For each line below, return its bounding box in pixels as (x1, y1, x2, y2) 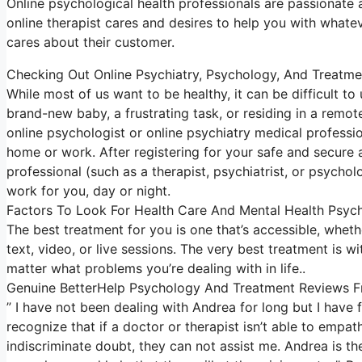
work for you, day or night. (6, 183, 170, 199)
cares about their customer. (6, 34, 175, 50)
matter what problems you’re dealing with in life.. (6, 260, 305, 276)
